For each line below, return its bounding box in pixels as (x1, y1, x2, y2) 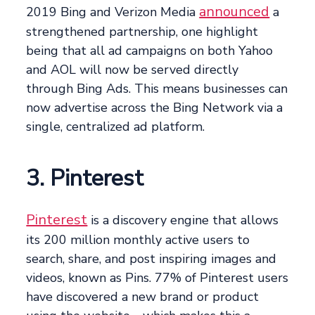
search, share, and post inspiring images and (26, 250, 277, 268)
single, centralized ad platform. (26, 118, 205, 136)
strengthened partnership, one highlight (26, 23, 259, 41)
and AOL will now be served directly (26, 61, 239, 79)
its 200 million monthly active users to (26, 231, 250, 249)
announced (199, 2, 270, 22)
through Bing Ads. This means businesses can (26, 80, 288, 98)
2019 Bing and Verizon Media (26, 4, 200, 21)
